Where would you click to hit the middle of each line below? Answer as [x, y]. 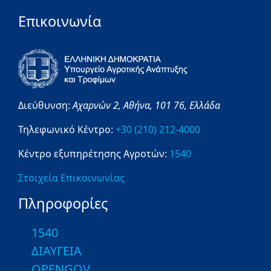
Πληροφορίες [63, 204]
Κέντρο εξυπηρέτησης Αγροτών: [93, 154]
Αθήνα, [139, 106]
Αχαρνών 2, [98, 106]
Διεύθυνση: [45, 106]
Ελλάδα [206, 106]
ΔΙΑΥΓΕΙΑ [57, 251]
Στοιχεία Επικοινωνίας [71, 178]
